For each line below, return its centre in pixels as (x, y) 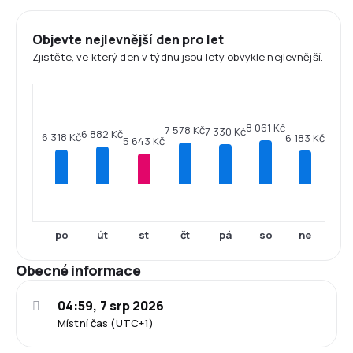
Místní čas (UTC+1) (106, 323)
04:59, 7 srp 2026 (111, 306)
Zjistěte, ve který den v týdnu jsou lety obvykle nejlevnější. (178, 57)
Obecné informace (78, 270)
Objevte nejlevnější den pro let (128, 39)
